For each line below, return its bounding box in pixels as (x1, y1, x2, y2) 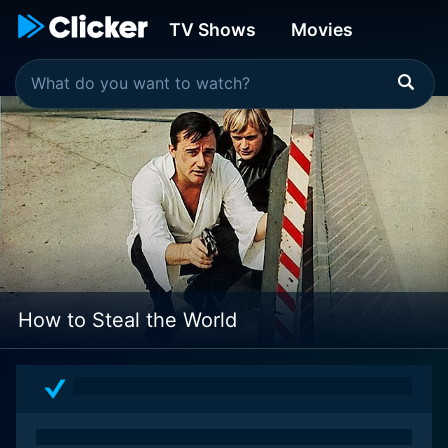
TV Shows (169, 19, 256, 40)
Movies (291, 19, 353, 40)
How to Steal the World (18, 308, 237, 332)
